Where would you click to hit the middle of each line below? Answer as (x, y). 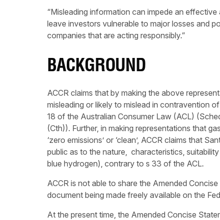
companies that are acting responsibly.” (116, 35)
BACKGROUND (97, 68)
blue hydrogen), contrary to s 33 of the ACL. (125, 164)
